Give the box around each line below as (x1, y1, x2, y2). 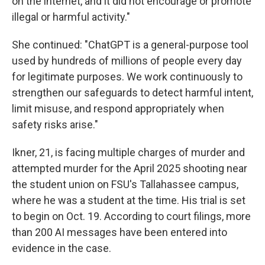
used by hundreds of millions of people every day (12, 54, 242, 67)
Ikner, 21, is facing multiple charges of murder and (12, 146, 245, 159)
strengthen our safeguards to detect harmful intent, (12, 86, 253, 99)
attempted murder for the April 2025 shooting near (12, 162, 247, 174)
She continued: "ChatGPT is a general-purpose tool (12, 38, 248, 51)
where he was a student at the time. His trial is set (12, 194, 245, 206)
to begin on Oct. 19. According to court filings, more (12, 210, 251, 222)
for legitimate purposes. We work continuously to (12, 70, 243, 83)
